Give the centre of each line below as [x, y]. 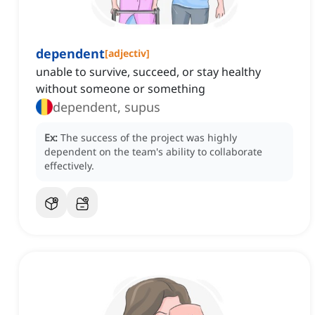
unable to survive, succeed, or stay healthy [148, 72]
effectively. [69, 166]
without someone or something [121, 89]
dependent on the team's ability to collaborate [153, 152]
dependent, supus [107, 107]
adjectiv [127, 53]
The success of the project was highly [149, 138]
